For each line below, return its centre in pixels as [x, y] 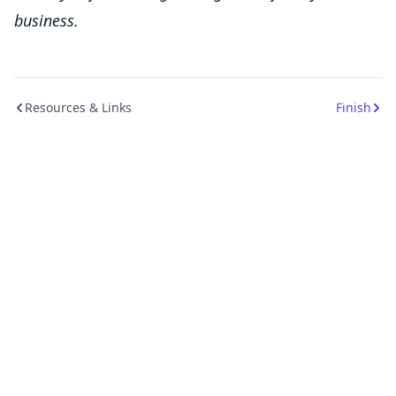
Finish [354, 107]
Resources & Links [78, 107]
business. [46, 20]
